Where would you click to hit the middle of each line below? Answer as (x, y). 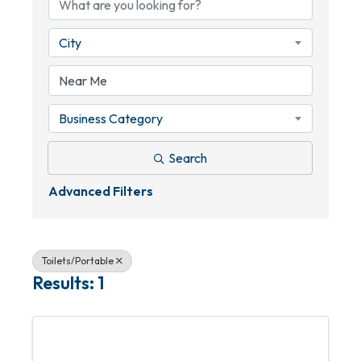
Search (187, 158)
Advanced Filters (101, 191)
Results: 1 (68, 283)
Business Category (111, 118)
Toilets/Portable (78, 261)
